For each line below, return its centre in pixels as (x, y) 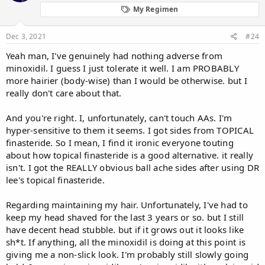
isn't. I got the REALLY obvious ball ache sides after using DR (132, 167)
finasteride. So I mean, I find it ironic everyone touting (120, 142)
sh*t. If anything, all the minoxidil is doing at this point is (126, 242)
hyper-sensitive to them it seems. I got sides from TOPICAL (130, 130)
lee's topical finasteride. (55, 180)
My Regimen (156, 9)
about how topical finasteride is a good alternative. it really (130, 155)
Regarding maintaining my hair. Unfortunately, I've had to (127, 204)
